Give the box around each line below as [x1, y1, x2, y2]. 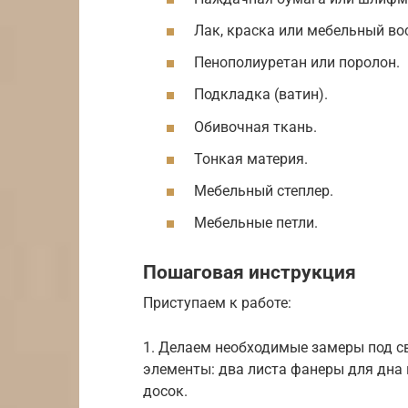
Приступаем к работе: [143, 293, 291, 311]
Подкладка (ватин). [194, 86, 328, 104]
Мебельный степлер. [194, 181, 333, 199]
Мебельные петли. [194, 214, 318, 232]
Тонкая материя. [194, 149, 308, 168]
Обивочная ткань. [194, 117, 317, 136]
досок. [143, 382, 188, 400]
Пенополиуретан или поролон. [194, 54, 400, 72]
